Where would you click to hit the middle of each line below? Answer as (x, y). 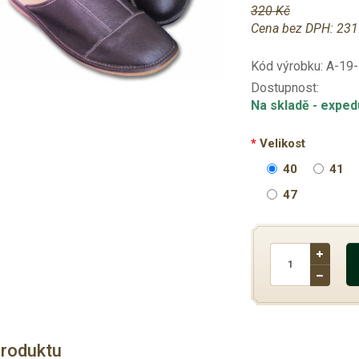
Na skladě (281, 105)
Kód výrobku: (288, 66)
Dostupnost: (284, 88)
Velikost (282, 143)
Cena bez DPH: (293, 28)
